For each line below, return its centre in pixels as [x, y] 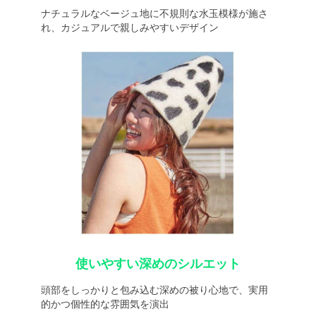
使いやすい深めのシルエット [158, 264]
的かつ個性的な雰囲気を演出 [105, 304]
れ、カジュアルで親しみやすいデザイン [129, 28]
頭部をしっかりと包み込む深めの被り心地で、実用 [154, 290]
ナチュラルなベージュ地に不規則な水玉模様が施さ [154, 13]
